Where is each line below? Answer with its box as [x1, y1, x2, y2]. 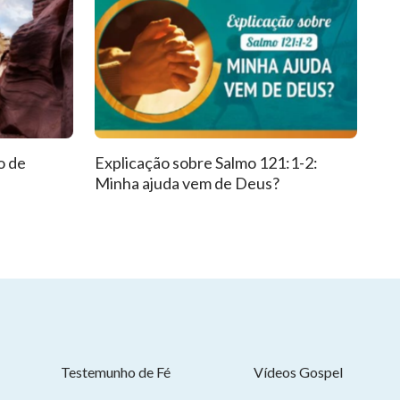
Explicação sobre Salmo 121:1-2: [95, 153, 318, 172]
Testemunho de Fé [60, 363, 171, 380]
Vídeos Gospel [253, 363, 343, 380]
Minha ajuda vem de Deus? [95, 173, 279, 193]
